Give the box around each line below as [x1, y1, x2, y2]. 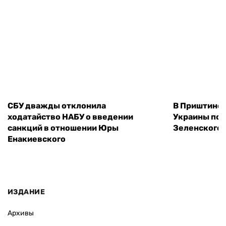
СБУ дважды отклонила [8, 101, 106, 111]
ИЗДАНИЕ [8, 187, 45, 196]
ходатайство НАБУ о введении [8, 112, 133, 122]
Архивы [8, 208, 34, 217]
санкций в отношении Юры [8, 123, 119, 133]
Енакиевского [8, 134, 66, 144]
